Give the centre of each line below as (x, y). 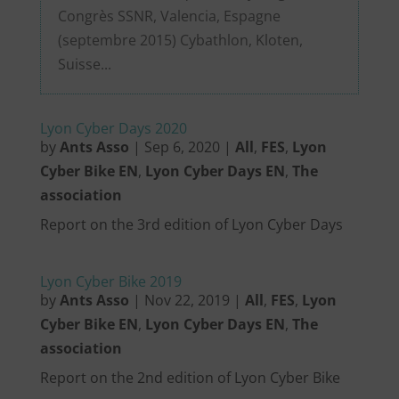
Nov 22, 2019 (187, 300)
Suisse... (84, 64)
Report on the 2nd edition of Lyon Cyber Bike (190, 377)
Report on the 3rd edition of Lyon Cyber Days (191, 224)
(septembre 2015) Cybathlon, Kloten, (180, 40)
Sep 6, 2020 (182, 147)
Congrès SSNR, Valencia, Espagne (169, 16)
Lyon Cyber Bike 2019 (110, 281)
